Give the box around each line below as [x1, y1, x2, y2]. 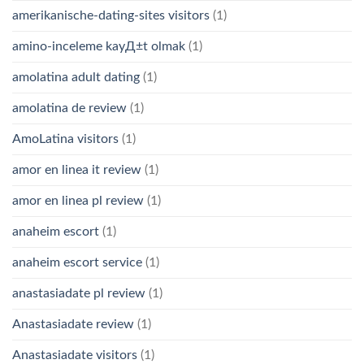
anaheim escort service [12, 255, 142, 269]
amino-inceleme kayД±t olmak [12, 39, 185, 53]
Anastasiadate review [12, 317, 134, 331]
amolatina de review [12, 101, 127, 115]
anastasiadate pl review [12, 286, 145, 300]
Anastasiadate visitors [12, 348, 137, 362]
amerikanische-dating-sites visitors [12, 8, 210, 22]
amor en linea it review [12, 162, 141, 176]
